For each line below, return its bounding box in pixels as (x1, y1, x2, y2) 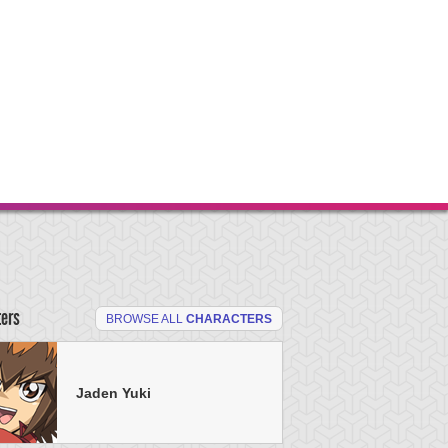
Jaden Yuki (76, 384, 151, 401)
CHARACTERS (186, 312, 272, 326)
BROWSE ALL (106, 312, 186, 326)
